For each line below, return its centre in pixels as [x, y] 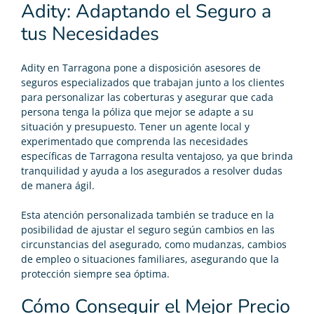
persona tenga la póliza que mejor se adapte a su [137, 111]
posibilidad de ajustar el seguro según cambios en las [148, 229]
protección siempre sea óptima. [95, 273]
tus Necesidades [90, 34]
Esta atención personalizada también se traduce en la [148, 214]
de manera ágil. [58, 185]
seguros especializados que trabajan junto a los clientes [153, 82]
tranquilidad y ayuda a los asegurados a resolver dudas [152, 170]
